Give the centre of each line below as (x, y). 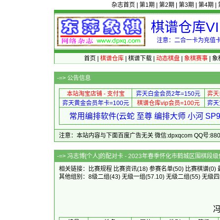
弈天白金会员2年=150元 (168, 94)
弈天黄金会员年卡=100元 (96, 103)
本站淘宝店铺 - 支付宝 (96, 94)
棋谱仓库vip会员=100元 (168, 103)
